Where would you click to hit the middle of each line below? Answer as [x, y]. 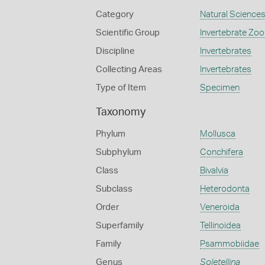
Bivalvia [214, 171]
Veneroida [219, 207]
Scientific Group [128, 33]
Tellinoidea [220, 226]
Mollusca [217, 134]
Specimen [219, 88]
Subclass [114, 189]
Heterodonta [224, 189]
